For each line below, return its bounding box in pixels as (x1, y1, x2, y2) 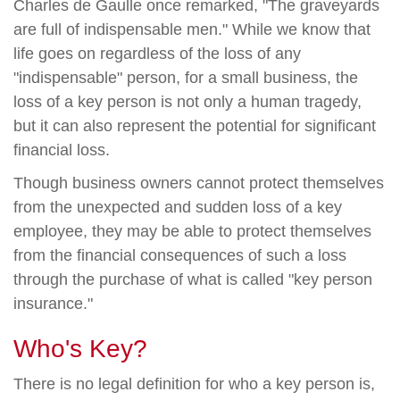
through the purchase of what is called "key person (13, 271, 372, 288)
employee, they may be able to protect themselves (13, 222, 371, 240)
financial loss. (13, 141, 110, 159)
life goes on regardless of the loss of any (13, 45, 301, 62)
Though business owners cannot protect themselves (13, 174, 384, 192)
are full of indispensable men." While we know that (13, 21, 371, 38)
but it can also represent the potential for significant (13, 117, 376, 135)
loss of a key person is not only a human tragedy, (13, 93, 362, 111)
